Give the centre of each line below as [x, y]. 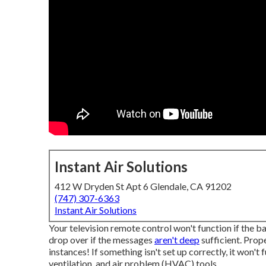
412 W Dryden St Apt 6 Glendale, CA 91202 [143, 186]
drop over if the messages [102, 240]
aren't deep [177, 240]
